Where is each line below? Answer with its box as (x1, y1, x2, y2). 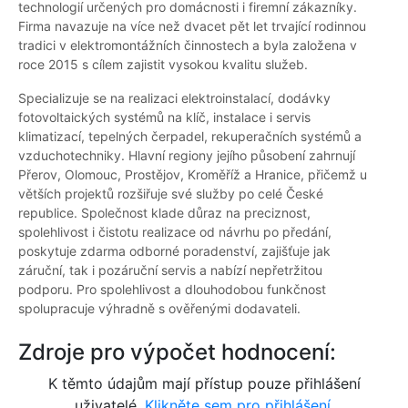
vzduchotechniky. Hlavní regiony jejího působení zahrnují (18, 148, 355, 164)
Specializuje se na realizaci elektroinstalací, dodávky (18, 90, 331, 107)
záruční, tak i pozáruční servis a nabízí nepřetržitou (18, 262, 322, 279)
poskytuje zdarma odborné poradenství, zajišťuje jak (18, 243, 331, 260)
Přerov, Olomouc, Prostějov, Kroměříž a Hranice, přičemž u (18, 167, 367, 183)
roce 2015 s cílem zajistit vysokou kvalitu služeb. (18, 56, 308, 73)
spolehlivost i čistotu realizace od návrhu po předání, (18, 224, 331, 240)
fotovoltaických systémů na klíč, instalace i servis (18, 109, 311, 126)
